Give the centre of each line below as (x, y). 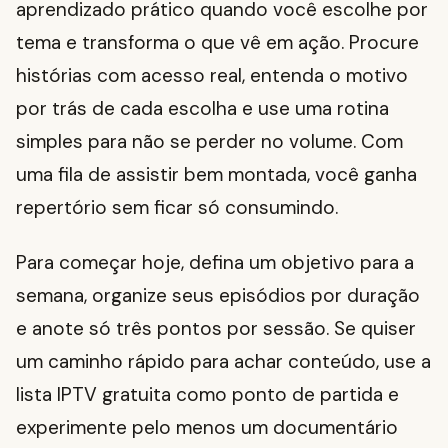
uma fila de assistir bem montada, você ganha (216, 175)
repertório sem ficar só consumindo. (177, 208)
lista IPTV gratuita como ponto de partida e (207, 395)
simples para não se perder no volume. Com (209, 142)
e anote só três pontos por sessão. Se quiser (216, 329)
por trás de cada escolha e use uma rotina (202, 109)
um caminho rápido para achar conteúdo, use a (223, 362)
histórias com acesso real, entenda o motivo (212, 76)
